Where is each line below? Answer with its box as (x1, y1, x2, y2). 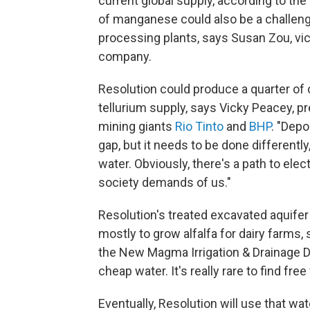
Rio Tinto (175, 119, 224, 134)
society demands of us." (98, 175, 231, 190)
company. (98, 49, 152, 64)
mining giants (98, 119, 175, 134)
